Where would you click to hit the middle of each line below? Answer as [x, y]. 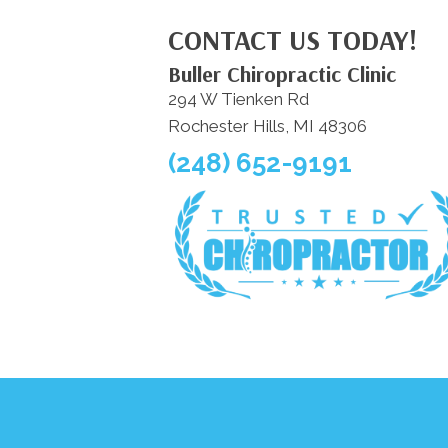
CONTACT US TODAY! [292, 39]
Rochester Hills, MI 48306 [267, 125]
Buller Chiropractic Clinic [281, 73]
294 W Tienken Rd [238, 98]
